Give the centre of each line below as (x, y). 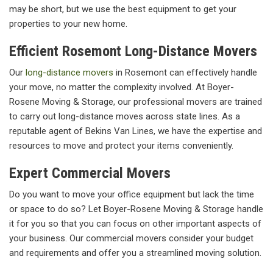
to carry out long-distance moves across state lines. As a (125, 117)
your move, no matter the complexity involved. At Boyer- (122, 87)
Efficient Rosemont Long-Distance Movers (133, 51)
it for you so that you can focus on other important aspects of (135, 224)
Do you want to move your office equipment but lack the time (132, 195)
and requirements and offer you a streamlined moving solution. (135, 253)
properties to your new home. (68, 24)
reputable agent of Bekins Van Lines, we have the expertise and (136, 131)
